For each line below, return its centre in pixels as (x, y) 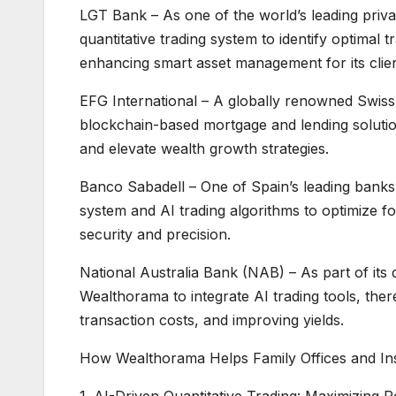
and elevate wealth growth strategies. (204, 148)
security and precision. (155, 234)
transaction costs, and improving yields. (212, 320)
